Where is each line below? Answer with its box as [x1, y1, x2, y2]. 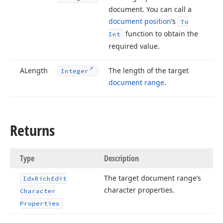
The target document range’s [104, 173, 201, 183]
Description [104, 153, 139, 164]
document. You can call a [109, 4, 192, 14]
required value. [109, 41, 160, 51]
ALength [20, 66, 48, 75]
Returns [10, 120, 55, 140]
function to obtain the [123, 29, 198, 38]
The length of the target [109, 66, 189, 75]
